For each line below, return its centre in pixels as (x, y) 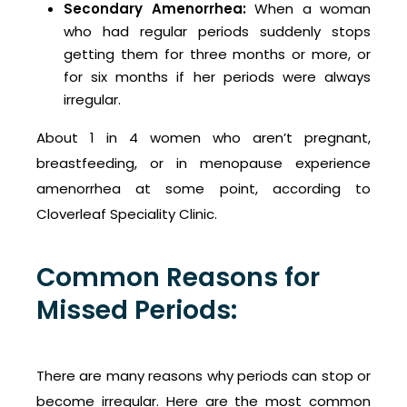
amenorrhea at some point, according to (203, 189)
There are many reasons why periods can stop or (203, 376)
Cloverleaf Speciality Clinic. (127, 214)
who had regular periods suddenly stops (217, 32)
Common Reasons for (178, 278)
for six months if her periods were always (217, 77)
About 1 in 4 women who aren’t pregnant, (203, 138)
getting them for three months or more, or (217, 55)
